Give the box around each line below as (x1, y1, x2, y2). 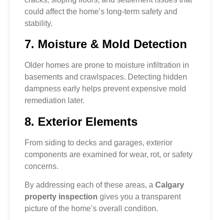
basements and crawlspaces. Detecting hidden (25, 73, 187, 82)
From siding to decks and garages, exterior (25, 138, 172, 147)
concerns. (25, 162, 58, 170)
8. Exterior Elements (25, 114, 137, 128)
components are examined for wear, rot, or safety (25, 150, 192, 159)
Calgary (155, 181, 184, 190)
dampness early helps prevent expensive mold (25, 84, 186, 93)
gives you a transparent (98, 192, 181, 201)
